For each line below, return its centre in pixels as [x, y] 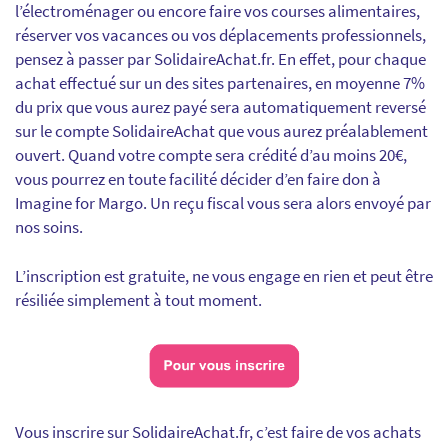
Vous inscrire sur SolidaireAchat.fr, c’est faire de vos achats [218, 431]
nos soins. [49, 227]
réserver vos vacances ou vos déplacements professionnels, [220, 35]
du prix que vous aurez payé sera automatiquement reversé [220, 107]
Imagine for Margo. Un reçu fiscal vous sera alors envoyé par [223, 203]
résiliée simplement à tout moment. [138, 300]
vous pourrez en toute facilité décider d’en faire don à [198, 179]
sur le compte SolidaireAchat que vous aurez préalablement [221, 131]
